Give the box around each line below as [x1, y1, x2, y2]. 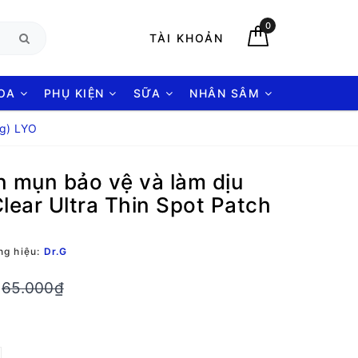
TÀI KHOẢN [149, 31, 224, 45]
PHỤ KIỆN [43, 86, 109, 100]
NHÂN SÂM [189, 86, 265, 100]
